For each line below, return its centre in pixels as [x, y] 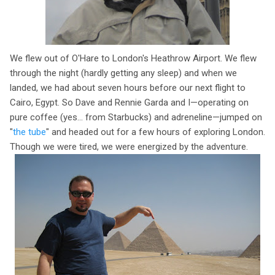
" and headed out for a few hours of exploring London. [156, 132]
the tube [29, 132]
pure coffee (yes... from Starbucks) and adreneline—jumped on [136, 117]
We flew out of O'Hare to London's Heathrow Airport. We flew [133, 58]
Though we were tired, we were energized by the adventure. [129, 146]
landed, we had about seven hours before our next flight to [128, 87]
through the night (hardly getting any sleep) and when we [123, 73]
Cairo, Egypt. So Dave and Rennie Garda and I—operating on [129, 102]
